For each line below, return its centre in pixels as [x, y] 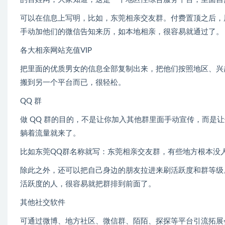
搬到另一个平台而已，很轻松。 [73, 83]
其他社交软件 [43, 203]
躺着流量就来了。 [50, 134]
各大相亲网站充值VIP [56, 51]
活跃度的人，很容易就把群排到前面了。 [88, 184]
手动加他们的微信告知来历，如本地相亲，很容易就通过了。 [122, 32]
